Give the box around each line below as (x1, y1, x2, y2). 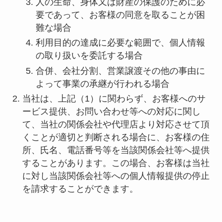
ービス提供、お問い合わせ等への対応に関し (22, 107, 201, 117)
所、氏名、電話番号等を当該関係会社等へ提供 (22, 145, 210, 156)
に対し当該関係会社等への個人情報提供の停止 (22, 171, 210, 181)
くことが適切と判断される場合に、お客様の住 (22, 132, 210, 143)
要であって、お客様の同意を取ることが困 (35, 9, 205, 20)
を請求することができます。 (22, 184, 138, 194)
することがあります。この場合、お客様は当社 (22, 158, 210, 168)
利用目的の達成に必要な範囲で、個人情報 (35, 38, 205, 48)
